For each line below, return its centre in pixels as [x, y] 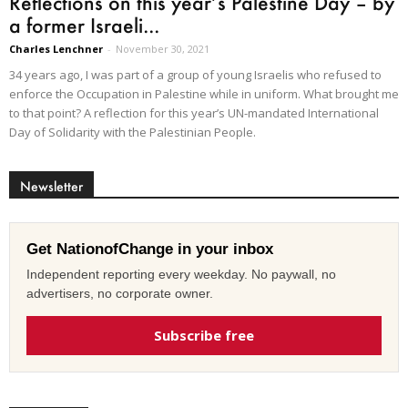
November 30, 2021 [163, 49]
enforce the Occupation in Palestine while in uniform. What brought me [204, 94]
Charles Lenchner [56, 49]
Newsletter [51, 187]
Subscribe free [204, 336]
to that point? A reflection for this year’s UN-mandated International [194, 113]
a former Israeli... [84, 25]
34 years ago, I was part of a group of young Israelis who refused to [195, 75]
